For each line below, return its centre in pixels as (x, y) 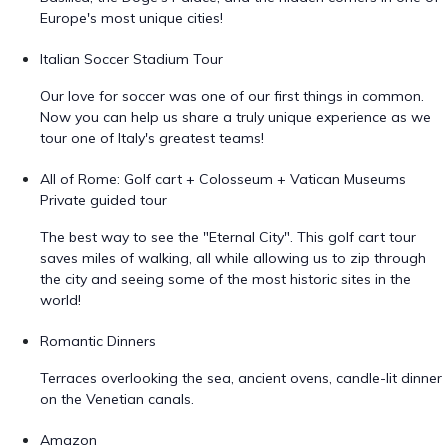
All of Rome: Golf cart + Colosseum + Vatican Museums (223, 179)
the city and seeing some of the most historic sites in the (225, 279)
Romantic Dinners (98, 341)
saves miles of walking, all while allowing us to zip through (233, 258)
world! (60, 300)
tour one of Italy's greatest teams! (152, 138)
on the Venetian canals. (117, 399)
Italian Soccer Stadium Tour (131, 59)
